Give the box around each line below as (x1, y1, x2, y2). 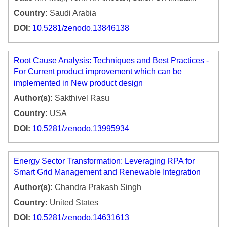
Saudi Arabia (48, 9, 96, 18)
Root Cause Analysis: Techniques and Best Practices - (14, 56, 209, 65)
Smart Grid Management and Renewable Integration (14, 168, 201, 177)
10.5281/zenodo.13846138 (32, 24, 129, 33)
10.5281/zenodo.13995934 (32, 124, 129, 133)
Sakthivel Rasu (53, 94, 109, 103)
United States (48, 198, 98, 207)
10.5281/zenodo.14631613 (32, 213, 129, 222)
